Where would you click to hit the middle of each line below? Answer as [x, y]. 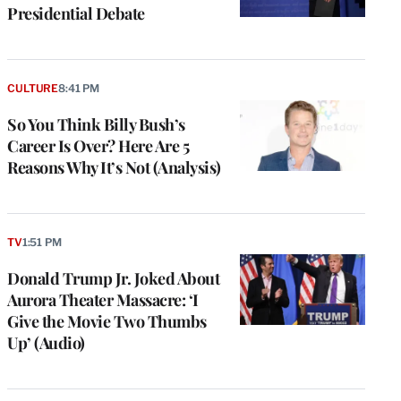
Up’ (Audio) [46, 343]
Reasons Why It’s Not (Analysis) [114, 168]
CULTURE [33, 89]
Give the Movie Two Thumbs [107, 322]
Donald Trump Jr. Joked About [113, 279]
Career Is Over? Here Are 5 [98, 146]
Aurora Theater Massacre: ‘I [103, 300]
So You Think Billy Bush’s [96, 125]
